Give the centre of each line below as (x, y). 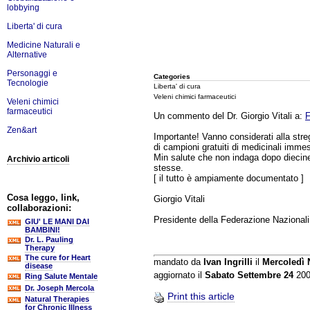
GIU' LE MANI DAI (57, 221)
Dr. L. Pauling (49, 239)
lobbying (23, 8)
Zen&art (22, 130)
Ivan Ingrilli (228, 262)
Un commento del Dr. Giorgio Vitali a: (229, 116)
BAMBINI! (43, 230)
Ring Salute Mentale (61, 276)
